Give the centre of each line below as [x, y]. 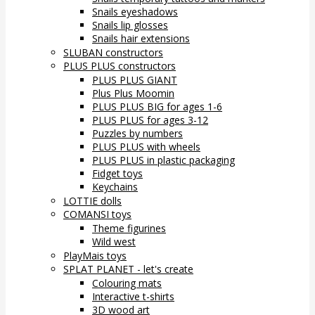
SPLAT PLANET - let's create [128, 269]
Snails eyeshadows [135, 11]
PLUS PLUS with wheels [146, 146]
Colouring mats [127, 283]
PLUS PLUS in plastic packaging [163, 160]
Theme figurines [129, 228]
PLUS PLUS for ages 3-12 [150, 120]
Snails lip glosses [130, 25]
